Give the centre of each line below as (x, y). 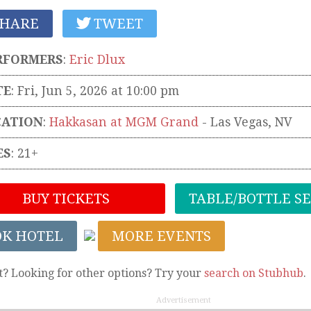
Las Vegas (239, 122)
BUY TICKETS (64, 198)
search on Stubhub (254, 273)
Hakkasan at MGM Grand (124, 122)
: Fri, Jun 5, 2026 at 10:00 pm (95, 91)
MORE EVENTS (161, 236)
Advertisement (183, 300)
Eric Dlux (97, 59)
